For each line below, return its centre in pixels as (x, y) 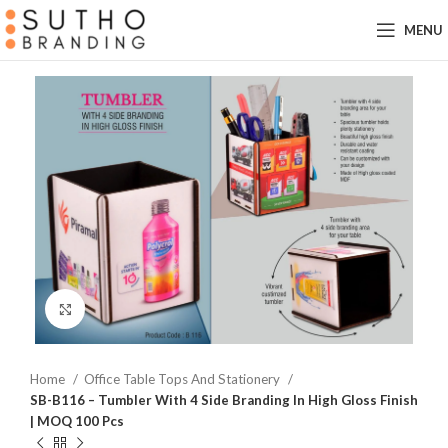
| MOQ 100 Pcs (77, 421)
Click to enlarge (132, 309)
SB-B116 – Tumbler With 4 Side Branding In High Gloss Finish (224, 400)
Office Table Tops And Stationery (183, 379)
